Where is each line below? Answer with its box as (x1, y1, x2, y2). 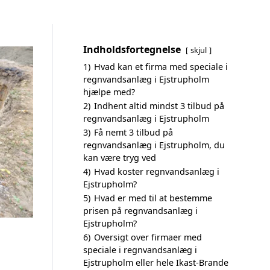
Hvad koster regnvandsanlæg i (94, 166, 219, 177)
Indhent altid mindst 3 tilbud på (94, 100, 224, 111)
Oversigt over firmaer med (94, 231, 202, 243)
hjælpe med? (83, 86, 135, 98)
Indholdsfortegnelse (83, 43, 181, 56)
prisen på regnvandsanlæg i (83, 205, 198, 216)
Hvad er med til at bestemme (94, 192, 212, 204)
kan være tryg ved (83, 152, 156, 163)
